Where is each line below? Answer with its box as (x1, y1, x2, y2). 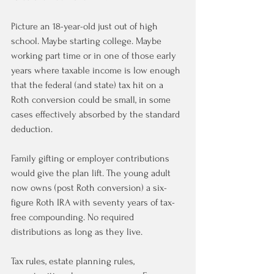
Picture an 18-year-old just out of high (11, 21, 160, 32)
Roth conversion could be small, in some (11, 94, 173, 105)
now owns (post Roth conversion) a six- (11, 182, 167, 193)
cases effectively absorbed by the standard (11, 109, 182, 120)
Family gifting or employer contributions (11, 153, 172, 164)
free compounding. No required (11, 212, 136, 223)
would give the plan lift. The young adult (11, 168, 173, 179)
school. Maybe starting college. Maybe (11, 35, 164, 46)
